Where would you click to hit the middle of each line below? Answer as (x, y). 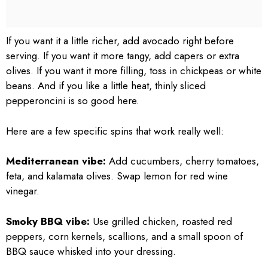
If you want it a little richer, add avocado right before (120, 41)
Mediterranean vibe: (56, 161)
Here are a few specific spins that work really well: (115, 131)
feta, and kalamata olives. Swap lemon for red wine (117, 176)
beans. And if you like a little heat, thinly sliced (106, 86)
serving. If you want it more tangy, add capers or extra (123, 56)
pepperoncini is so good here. (73, 101)
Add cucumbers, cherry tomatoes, (182, 161)
